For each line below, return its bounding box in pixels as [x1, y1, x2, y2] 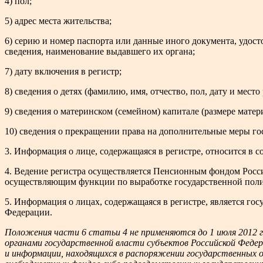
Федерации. [5, 207, 52, 217]
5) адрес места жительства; [5, 15, 112, 26]
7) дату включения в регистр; [5, 66, 122, 76]
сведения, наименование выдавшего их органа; [5, 46, 195, 56]
